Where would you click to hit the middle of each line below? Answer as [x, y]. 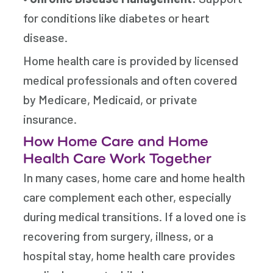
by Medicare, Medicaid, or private [111, 99]
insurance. [50, 119]
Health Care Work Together [118, 158]
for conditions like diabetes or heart [117, 18]
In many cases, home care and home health [134, 177]
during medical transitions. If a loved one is [135, 216]
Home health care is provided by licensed [131, 60]
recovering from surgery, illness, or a [119, 236]
